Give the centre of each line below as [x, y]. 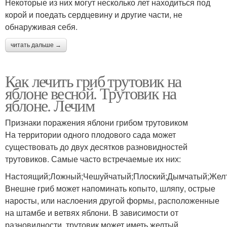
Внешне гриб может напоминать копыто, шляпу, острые [110, 188]
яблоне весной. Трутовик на [91, 93]
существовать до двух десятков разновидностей [96, 146]
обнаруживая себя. [41, 26]
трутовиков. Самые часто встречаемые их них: [93, 159]
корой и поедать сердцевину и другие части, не [94, 14]
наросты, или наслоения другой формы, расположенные [112, 200]
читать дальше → [36, 45]
